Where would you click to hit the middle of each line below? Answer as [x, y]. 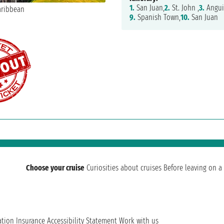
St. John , [184, 8]
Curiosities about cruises [124, 168]
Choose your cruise [55, 168]
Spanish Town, [158, 17]
